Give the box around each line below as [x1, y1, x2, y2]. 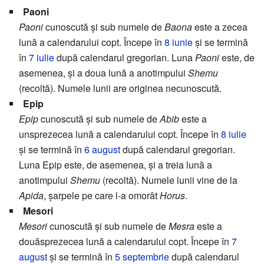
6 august [84, 143, 120, 157]
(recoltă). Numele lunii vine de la [100, 173, 237, 187]
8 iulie [221, 127, 246, 141]
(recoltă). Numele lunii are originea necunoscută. [19, 81, 222, 95]
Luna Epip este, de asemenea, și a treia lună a [19, 158, 212, 172]
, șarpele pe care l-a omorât [44, 189, 160, 203]
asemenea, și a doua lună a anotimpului [19, 66, 188, 80]
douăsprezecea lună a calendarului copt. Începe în [19, 235, 232, 249]
